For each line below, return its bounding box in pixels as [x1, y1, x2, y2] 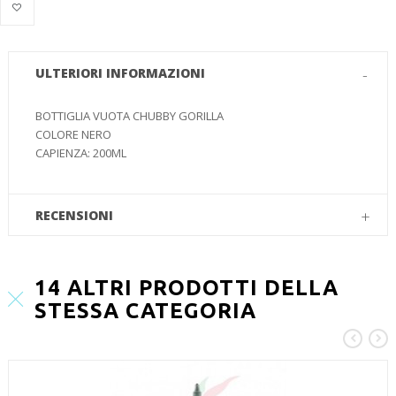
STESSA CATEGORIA [34, 298, 256, 323]
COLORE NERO [35, 126, 111, 142]
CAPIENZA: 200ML [35, 144, 126, 161]
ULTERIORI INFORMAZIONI [35, 64, 205, 81]
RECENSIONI [35, 206, 113, 224]
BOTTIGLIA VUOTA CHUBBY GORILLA [35, 107, 224, 124]
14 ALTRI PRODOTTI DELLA [34, 275, 339, 300]
